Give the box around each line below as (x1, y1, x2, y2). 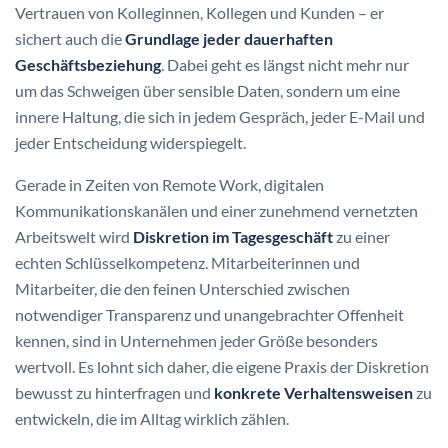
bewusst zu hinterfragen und (15, 383, 214, 403)
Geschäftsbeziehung (15, 55, 161, 75)
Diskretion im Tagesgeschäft (133, 227, 333, 247)
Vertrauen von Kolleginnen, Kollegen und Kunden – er (15, 3, 384, 23)
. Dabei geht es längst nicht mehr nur (161, 55, 409, 75)
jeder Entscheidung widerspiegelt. (15, 133, 246, 153)
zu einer (333, 227, 390, 247)
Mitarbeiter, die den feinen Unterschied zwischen (15, 279, 350, 299)
